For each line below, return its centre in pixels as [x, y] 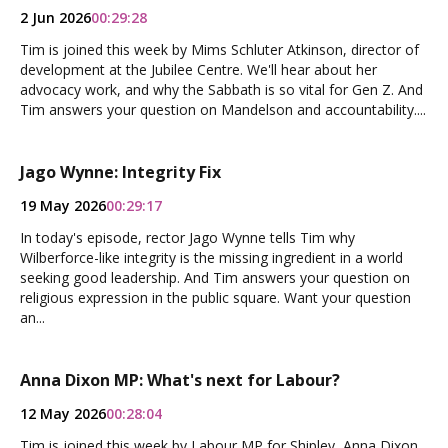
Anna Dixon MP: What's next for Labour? [180, 380]
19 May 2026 [63, 205]
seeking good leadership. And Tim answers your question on [215, 277]
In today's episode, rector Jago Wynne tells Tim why [187, 237]
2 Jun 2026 [55, 17]
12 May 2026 [63, 413]
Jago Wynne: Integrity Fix [120, 172]
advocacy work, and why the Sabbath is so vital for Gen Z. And [221, 89]
